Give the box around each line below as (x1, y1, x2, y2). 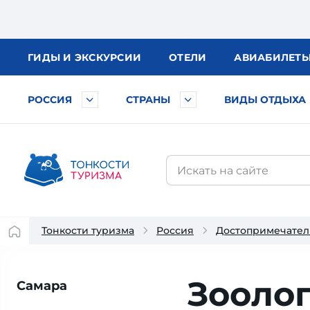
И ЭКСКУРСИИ (63, 51, 141, 64)
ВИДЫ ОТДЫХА (224, 93, 306, 106)
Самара (17, 278, 67, 293)
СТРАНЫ (126, 93, 170, 106)
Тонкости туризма (42, 224, 134, 237)
